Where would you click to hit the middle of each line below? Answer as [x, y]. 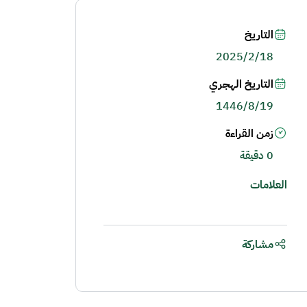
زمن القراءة [249, 134]
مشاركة [257, 244]
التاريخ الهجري [241, 84]
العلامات [268, 185]
